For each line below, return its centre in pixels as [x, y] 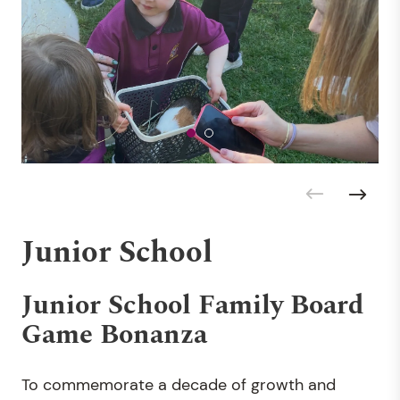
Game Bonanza [114, 334]
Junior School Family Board [192, 305]
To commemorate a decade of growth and [179, 384]
